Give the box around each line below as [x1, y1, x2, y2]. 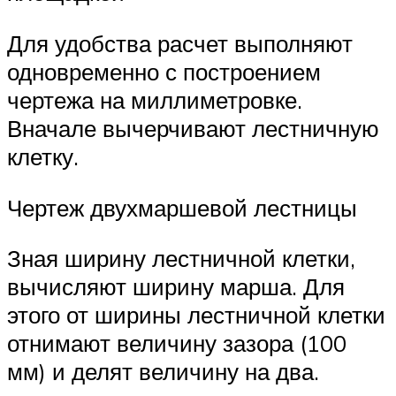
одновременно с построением [7, 57, 321, 87]
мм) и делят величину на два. [7, 357, 319, 386]
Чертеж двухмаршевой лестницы [7, 193, 357, 222]
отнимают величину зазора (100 [7, 329, 346, 358]
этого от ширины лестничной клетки [7, 301, 385, 330]
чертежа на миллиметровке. [7, 86, 302, 115]
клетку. [7, 142, 79, 171]
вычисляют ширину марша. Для [7, 272, 345, 301]
